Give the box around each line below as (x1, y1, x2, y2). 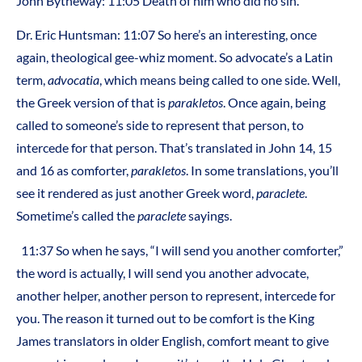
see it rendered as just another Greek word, (16, 185, 256, 201)
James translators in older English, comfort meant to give (16, 332, 329, 348)
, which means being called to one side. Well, (99, 72, 340, 88)
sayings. (186, 208, 232, 224)
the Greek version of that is (16, 95, 168, 111)
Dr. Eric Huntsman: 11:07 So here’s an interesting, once (16, 27, 317, 43)
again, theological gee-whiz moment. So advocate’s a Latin (16, 49, 333, 65)
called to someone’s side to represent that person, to (16, 117, 304, 133)
